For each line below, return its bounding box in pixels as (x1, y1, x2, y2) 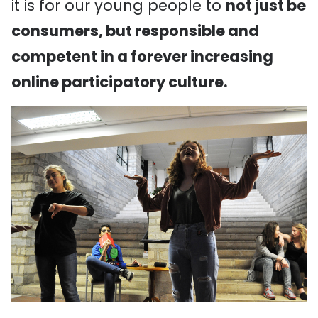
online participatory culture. (11, 72, 227, 92)
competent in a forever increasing (11, 46, 273, 67)
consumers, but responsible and (11, 21, 259, 41)
